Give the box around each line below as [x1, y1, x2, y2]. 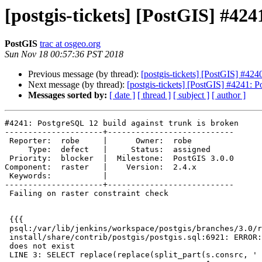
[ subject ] [173, 90, 209, 101]
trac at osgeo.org [40, 39, 101, 49]
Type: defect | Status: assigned [5, 145, 28, 154]
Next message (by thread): [28, 80, 127, 90]
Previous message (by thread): [28, 69, 141, 80]
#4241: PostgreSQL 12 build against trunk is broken [5, 119, 239, 128]
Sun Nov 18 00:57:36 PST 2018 [5, 49, 123, 60]
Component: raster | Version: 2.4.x [5, 163, 196, 172]
